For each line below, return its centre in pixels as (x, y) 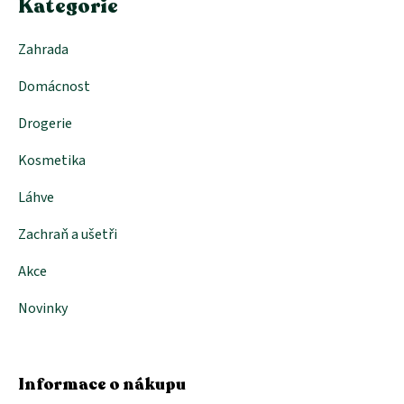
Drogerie (45, 123)
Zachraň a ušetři (68, 234)
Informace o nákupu (102, 384)
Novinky (43, 308)
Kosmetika (52, 160)
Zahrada (43, 49)
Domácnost (54, 86)
